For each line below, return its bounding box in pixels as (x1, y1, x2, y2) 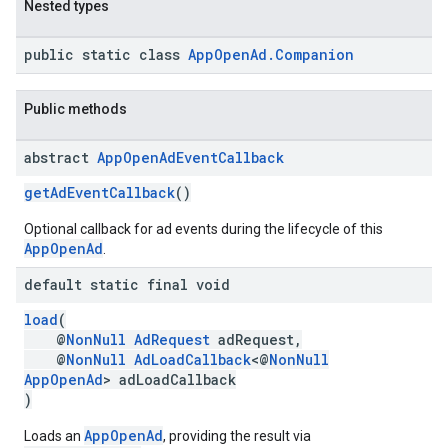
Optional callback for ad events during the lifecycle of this (24, 221, 383, 237)
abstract (24, 148, 97, 167)
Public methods (24, 101, 127, 117)
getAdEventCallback (24, 183, 175, 202)
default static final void (24, 275, 230, 294)
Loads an (24, 428, 84, 444)
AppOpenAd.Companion (188, 45, 354, 64)
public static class (24, 45, 188, 64)
